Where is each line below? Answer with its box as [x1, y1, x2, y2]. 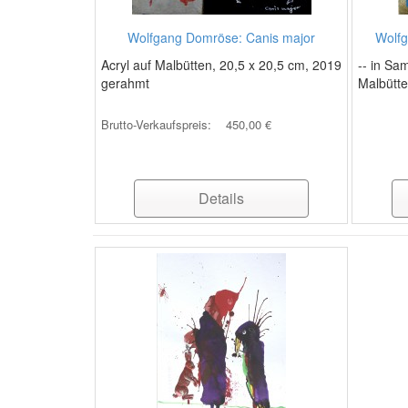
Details [199, 188, 245, 209]
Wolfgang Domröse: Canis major [127, 28, 316, 46]
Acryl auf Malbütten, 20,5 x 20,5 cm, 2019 [101, 56, 342, 74]
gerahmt [101, 74, 149, 92]
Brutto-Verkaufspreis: [101, 116, 215, 133]
